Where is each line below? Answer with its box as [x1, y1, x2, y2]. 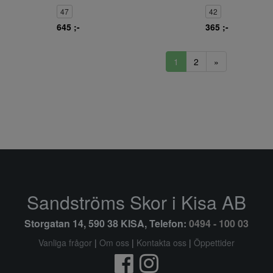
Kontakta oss [136, 236, 186, 249]
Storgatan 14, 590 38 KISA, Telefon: [24, 216, 189, 230]
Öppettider [194, 236, 235, 249]
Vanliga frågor [38, 236, 92, 249]
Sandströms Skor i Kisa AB [27, 189, 246, 215]
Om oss [99, 236, 129, 249]
